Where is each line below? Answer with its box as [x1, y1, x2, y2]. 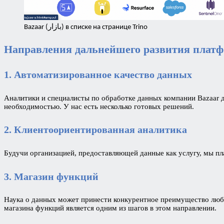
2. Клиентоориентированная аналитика [4, 124, 187, 135]
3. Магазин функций [4, 170, 98, 182]
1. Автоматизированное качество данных [4, 69, 192, 80]
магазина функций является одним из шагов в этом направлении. [4, 204, 216, 212]
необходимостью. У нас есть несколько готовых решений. [4, 102, 194, 110]
